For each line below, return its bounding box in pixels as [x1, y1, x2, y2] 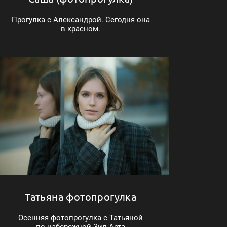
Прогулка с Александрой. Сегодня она [11, 15, 150, 25]
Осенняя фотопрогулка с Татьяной [18, 213, 143, 222]
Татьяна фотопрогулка [25, 190, 137, 203]
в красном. [61, 24, 101, 34]
